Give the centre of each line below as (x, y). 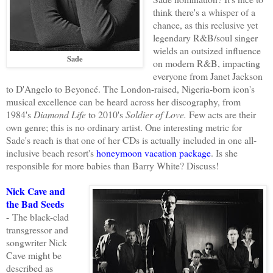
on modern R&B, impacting (206, 63)
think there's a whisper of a (204, 12)
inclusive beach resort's (51, 153)
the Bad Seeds (35, 204)
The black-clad (41, 217)
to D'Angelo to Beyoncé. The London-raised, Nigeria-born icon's (130, 89)
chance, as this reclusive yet (205, 25)
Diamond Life (61, 115)
